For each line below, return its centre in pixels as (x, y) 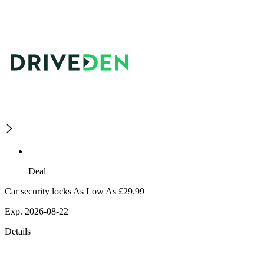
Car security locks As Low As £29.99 (75, 192)
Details (18, 232)
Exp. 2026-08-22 (37, 212)
